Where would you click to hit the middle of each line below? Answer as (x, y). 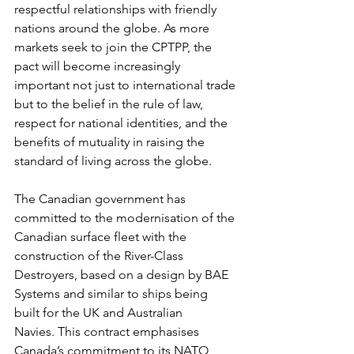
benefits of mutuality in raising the (111, 142)
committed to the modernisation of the (126, 218)
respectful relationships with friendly (117, 9)
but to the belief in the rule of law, (110, 104)
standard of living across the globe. (115, 161)
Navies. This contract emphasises (108, 331)
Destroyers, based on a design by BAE (123, 275)
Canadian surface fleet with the (102, 237)
